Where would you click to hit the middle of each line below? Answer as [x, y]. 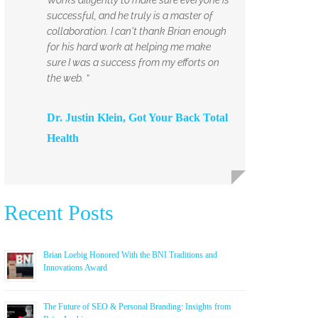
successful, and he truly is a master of [130, 15]
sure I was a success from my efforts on [133, 62]
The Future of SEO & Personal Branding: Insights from [137, 306]
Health [63, 138]
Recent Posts [59, 212]
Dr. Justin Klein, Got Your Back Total [137, 117]
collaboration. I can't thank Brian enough [137, 31]
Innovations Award [75, 267]
